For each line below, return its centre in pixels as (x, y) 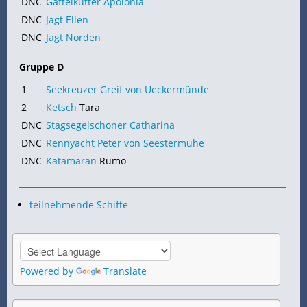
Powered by (48, 271)
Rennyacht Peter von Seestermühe (125, 143)
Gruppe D (41, 67)
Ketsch (61, 108)
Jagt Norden (73, 38)
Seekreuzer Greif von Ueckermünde (127, 90)
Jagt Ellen (67, 20)
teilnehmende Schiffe (79, 205)
